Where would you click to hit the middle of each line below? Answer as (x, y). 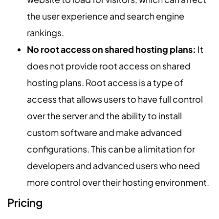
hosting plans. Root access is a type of (105, 83)
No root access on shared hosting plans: (111, 49)
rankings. (45, 33)
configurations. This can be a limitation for (111, 149)
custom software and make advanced (104, 132)
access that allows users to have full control (115, 99)
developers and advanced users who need (113, 166)
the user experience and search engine (106, 16)
